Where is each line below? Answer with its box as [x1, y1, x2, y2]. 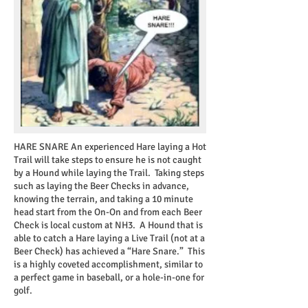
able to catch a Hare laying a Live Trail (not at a [14, 232, 205, 244]
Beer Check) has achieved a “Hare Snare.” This [14, 245, 205, 257]
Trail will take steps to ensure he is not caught [14, 154, 201, 166]
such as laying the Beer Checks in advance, [14, 180, 189, 192]
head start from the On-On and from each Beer [14, 206, 202, 218]
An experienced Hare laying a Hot [69, 141, 206, 153]
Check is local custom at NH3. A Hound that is [14, 219, 203, 231]
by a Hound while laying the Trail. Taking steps [14, 167, 204, 179]
